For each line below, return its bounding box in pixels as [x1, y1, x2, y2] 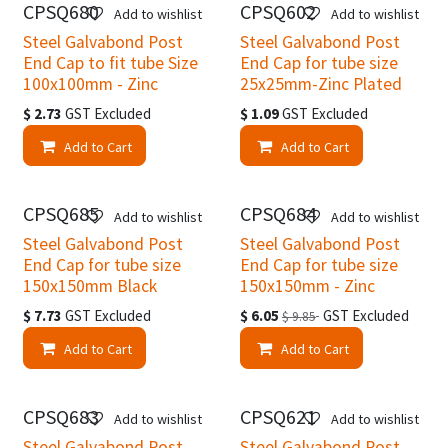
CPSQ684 [239, 201, 316, 227]
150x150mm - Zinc [239, 275, 375, 298]
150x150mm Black [23, 275, 157, 298]
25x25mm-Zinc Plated [239, 72, 402, 95]
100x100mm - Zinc [23, 72, 158, 95]
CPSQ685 [23, 201, 99, 227]
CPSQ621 [239, 403, 316, 429]
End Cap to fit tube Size [23, 51, 198, 74]
